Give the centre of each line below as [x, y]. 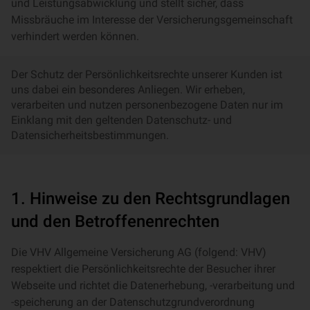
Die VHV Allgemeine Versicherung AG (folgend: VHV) [139, 252]
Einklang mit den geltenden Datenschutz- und [121, 120]
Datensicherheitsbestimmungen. [90, 135]
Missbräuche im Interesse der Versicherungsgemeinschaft [152, 20]
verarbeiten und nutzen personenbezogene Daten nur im [147, 105]
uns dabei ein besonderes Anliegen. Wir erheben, [128, 90]
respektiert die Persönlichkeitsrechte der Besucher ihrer [143, 269]
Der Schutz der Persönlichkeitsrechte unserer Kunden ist [147, 74]
